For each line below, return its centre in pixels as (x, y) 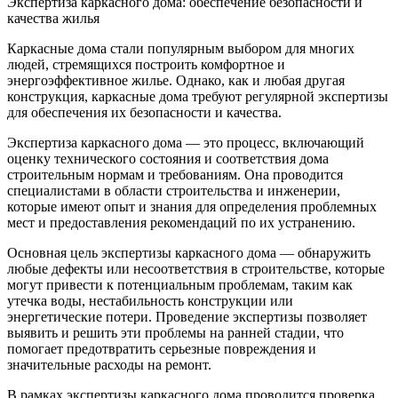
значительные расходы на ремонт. (109, 365)
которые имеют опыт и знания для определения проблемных (192, 207)
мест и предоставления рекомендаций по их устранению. (181, 223)
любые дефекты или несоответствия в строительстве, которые (196, 269)
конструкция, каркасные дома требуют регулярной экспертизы (198, 96)
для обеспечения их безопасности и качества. (144, 112)
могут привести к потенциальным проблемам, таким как (180, 285)
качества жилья (53, 18)
